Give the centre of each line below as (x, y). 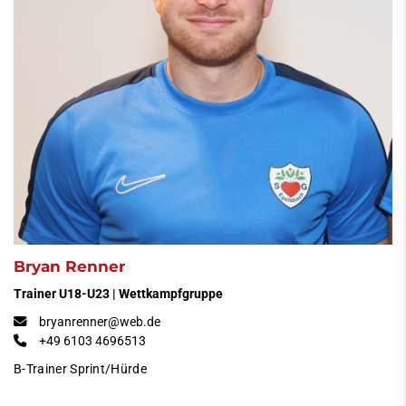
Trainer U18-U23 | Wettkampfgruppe (118, 294)
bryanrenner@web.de (100, 322)
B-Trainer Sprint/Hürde (81, 369)
